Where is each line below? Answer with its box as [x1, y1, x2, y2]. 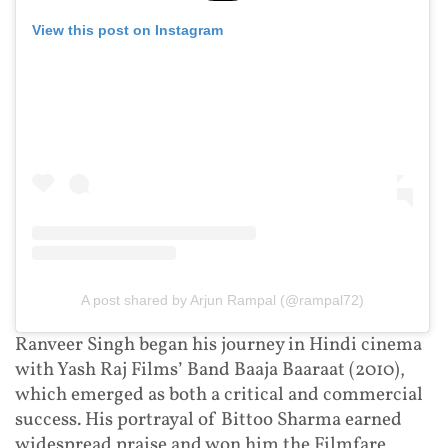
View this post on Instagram [32, 21, 223, 38]
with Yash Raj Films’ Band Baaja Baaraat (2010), [15, 357, 405, 384]
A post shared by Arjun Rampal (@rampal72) [81, 292, 364, 309]
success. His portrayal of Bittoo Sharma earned [15, 407, 402, 434]
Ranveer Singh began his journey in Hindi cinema [15, 332, 422, 359]
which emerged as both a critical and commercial [15, 382, 423, 409]
